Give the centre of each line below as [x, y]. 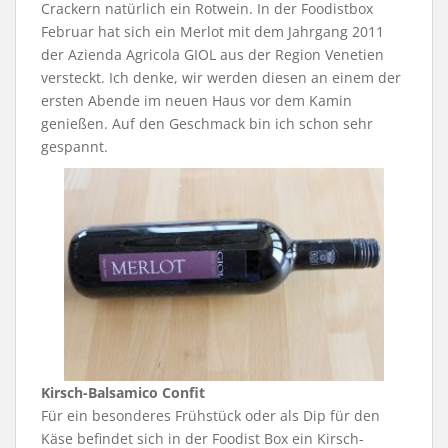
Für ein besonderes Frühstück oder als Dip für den [210, 416]
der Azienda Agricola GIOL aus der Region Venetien [212, 54]
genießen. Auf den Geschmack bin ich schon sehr [207, 123]
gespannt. [74, 146]
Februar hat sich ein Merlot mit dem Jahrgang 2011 [212, 31]
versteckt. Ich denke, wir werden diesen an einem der [221, 77]
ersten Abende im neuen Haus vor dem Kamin [196, 100]
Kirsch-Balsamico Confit [123, 393]
